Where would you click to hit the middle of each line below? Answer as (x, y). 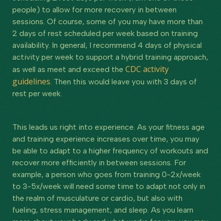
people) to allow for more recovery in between (94, 9)
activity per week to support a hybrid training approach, (110, 57)
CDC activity (147, 69)
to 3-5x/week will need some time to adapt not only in (109, 186)
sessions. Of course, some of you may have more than (108, 21)
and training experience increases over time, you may (106, 139)
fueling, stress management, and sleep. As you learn (103, 210)
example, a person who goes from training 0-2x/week (107, 174)
